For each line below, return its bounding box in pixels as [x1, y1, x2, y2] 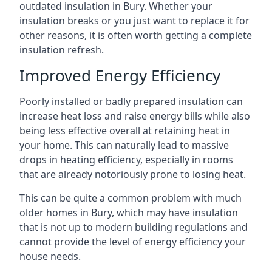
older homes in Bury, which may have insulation [19, 206, 238, 219]
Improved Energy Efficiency [19, 64, 220, 86]
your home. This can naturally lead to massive [19, 138, 229, 152]
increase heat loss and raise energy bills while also [19, 109, 250, 123]
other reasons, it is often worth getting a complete [19, 29, 252, 42]
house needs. [19, 250, 81, 263]
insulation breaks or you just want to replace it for [19, 14, 250, 27]
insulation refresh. [19, 43, 104, 56]
